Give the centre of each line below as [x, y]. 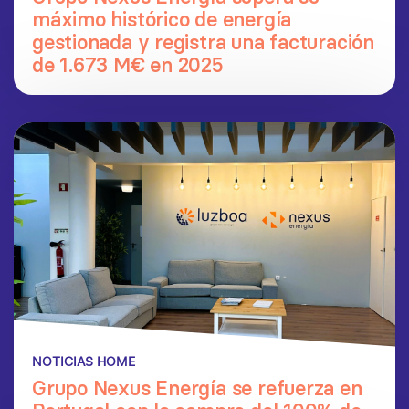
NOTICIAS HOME [84, 362]
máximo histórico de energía [162, 20]
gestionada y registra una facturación [203, 42]
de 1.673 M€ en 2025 [128, 65]
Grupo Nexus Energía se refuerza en [197, 388]
